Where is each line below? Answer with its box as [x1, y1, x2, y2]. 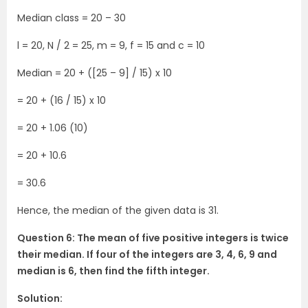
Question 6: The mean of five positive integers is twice [17, 231, 289, 245]
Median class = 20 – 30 [17, 11, 126, 25]
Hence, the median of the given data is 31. [17, 203, 219, 218]
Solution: [17, 291, 63, 306]
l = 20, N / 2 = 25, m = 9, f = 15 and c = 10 [17, 38, 205, 53]
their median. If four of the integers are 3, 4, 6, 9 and [17, 247, 277, 262]
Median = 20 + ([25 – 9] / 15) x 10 [17, 66, 172, 80]
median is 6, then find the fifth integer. [17, 264, 210, 278]
